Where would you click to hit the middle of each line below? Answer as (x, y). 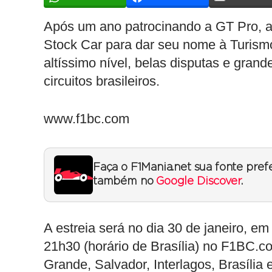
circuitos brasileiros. (102, 81)
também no (125, 182)
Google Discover (199, 182)
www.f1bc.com (87, 119)
